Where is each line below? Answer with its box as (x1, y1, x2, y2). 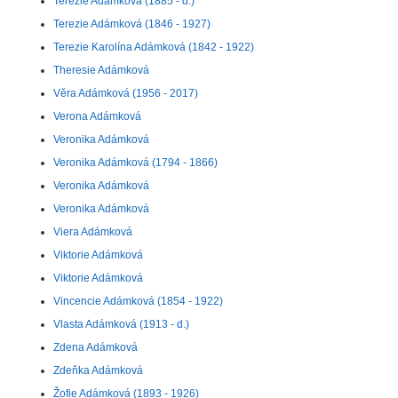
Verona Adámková (53, 110, 141, 123)
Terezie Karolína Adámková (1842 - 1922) (53, 41, 254, 53)
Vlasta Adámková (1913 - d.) (53, 318, 189, 330)
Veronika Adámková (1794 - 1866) (53, 156, 218, 169)
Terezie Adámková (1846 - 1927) (53, 18, 211, 30)
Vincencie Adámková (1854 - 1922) (53, 295, 223, 307)
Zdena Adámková (53, 341, 138, 354)
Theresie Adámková (53, 64, 149, 76)
